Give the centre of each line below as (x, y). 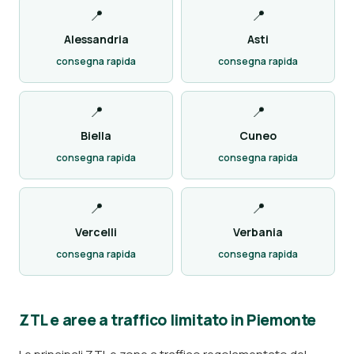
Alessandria (96, 39)
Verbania (258, 232)
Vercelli (96, 232)
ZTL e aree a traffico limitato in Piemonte (168, 320)
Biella (96, 136)
